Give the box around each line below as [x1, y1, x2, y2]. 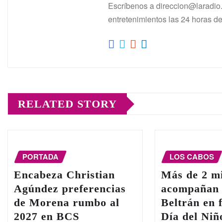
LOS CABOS [169, 151, 215, 163]
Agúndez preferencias [14, 182, 126, 195]
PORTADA [22, 151, 58, 163]
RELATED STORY [18, 98, 117, 111]
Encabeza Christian [14, 168, 115, 181]
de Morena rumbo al [14, 196, 119, 209]
